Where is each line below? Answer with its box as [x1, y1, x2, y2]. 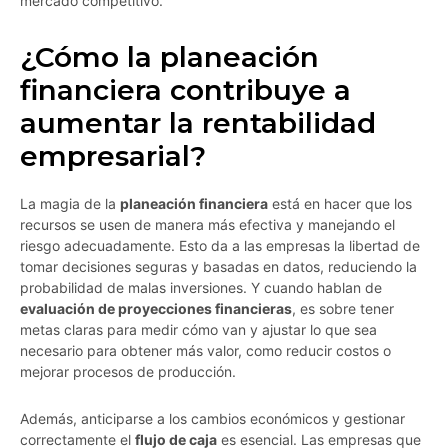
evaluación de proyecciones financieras [20, 300, 292, 318]
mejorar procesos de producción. [20, 363, 236, 381]
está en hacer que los [268, 195, 412, 213]
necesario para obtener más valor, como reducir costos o [20, 342, 391, 360]
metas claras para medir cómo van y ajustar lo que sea [20, 321, 377, 339]
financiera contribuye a [20, 73, 351, 108]
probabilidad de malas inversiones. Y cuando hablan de [20, 279, 382, 297]
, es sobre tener [292, 300, 394, 318]
